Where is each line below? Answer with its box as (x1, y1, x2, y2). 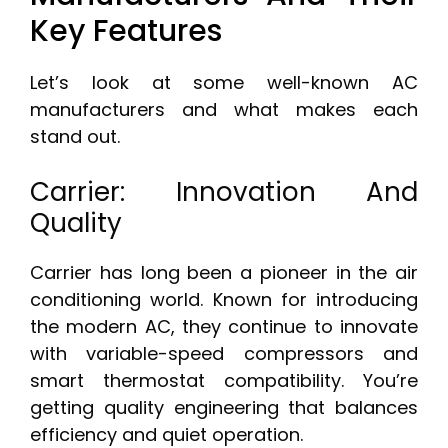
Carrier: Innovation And (30, 174, 418, 211)
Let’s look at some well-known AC (30, 70, 418, 96)
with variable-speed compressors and (30, 341, 418, 367)
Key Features (30, 10, 222, 53)
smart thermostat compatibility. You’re (30, 368, 418, 394)
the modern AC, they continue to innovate (30, 314, 418, 340)
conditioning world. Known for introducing (30, 287, 418, 313)
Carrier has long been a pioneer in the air (30, 260, 418, 286)
